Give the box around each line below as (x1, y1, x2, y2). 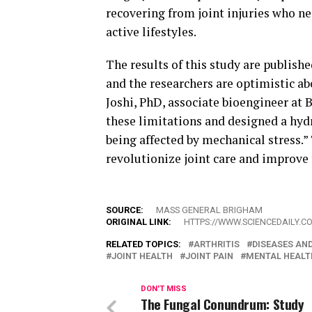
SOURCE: (106, 205, 143, 216)
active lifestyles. (106, 24, 196, 40)
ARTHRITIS (194, 239, 240, 250)
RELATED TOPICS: (106, 239, 181, 250)
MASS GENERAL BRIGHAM (156, 205, 263, 216)
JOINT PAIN (185, 251, 233, 262)
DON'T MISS (141, 284, 187, 294)
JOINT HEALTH (111, 251, 173, 262)
